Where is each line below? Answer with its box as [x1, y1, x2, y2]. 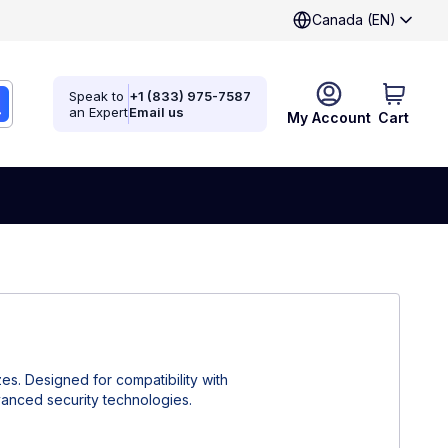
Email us [129, 104, 184, 120]
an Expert [69, 104, 128, 120]
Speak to [69, 88, 124, 104]
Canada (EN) [312, 11, 396, 28]
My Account [287, 109, 371, 126]
